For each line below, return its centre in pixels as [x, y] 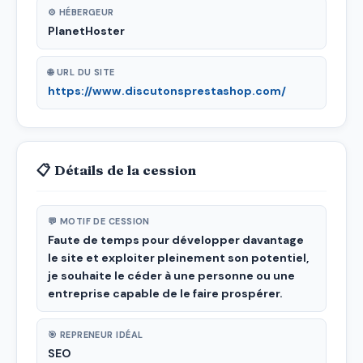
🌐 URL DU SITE [81, 72]
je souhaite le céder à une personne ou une [171, 275]
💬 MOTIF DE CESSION [99, 221]
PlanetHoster [86, 30]
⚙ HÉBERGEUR [81, 12]
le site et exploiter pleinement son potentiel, [178, 257]
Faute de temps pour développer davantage [176, 239]
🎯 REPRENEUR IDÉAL [96, 334]
